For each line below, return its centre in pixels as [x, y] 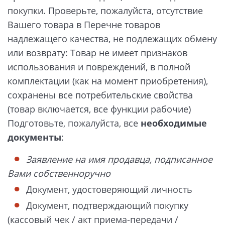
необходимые [174, 123]
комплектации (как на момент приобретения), [108, 81]
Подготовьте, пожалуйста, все [74, 123]
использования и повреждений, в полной [99, 67]
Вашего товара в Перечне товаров [84, 25]
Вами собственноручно [59, 173]
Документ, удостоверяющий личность [109, 189]
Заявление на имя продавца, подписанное [119, 159]
